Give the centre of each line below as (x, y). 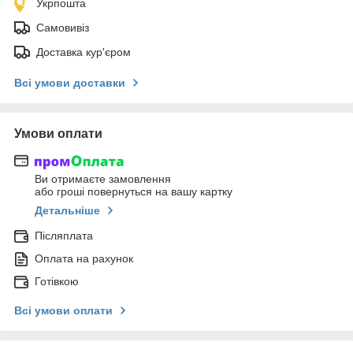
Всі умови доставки (70, 82)
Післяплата (64, 236)
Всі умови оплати (63, 311)
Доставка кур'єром (84, 52)
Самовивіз (63, 27)
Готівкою (57, 282)
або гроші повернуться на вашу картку (134, 192)
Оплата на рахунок (84, 259)
